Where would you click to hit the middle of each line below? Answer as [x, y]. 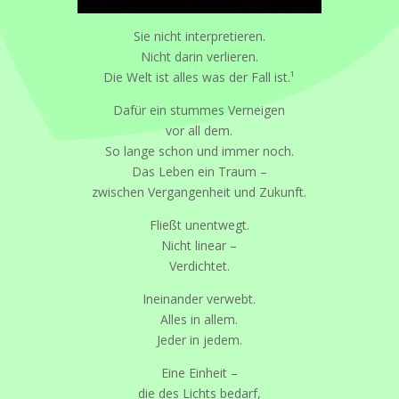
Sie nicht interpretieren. [199, 36]
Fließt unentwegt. [199, 224]
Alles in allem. [199, 319]
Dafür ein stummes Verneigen [199, 110]
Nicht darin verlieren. [199, 56]
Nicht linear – [199, 245]
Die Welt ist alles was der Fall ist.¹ [199, 77]
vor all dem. [199, 130]
